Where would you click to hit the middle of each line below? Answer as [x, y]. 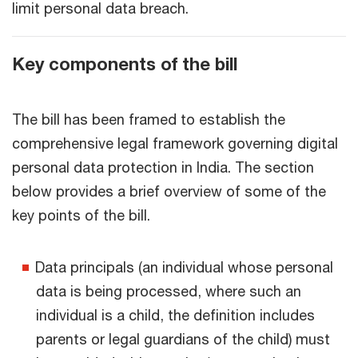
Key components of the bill [125, 64]
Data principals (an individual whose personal [184, 267]
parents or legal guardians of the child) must [183, 339]
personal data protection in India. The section [163, 167]
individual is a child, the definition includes [175, 315]
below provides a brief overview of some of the [169, 191]
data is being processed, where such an [169, 291]
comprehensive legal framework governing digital [175, 143]
